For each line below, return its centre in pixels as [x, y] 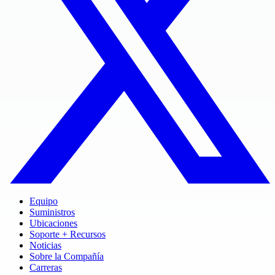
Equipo [44, 201]
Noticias [45, 245]
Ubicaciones [53, 223]
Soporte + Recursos [68, 234]
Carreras [46, 267]
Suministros [52, 212]
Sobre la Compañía [67, 256]
